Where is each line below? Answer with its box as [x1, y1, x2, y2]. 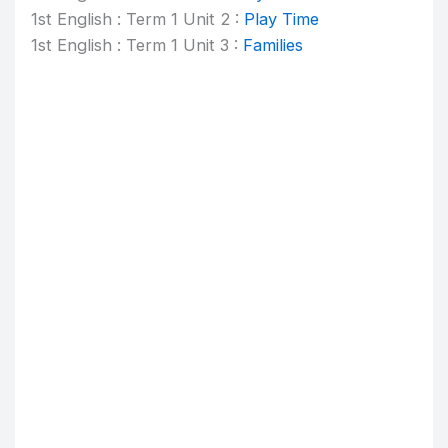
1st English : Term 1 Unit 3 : [31, 35, 244, 56]
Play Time [244, 9, 320, 30]
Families [243, 35, 304, 56]
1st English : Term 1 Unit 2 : [31, 9, 245, 30]
